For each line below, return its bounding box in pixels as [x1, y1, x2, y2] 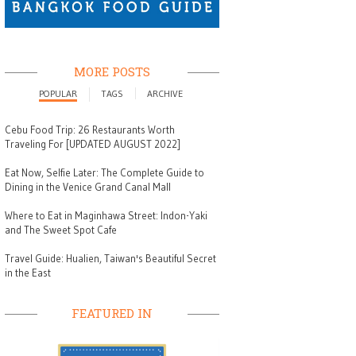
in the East [5, 266, 51, 280]
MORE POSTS [74, 63, 150, 79]
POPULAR [38, 87, 77, 100]
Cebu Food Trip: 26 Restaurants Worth [5, 122, 175, 136]
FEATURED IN [72, 304, 153, 321]
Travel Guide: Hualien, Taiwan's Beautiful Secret [5, 252, 216, 265]
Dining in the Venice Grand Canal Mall [5, 180, 171, 193]
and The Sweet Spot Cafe [5, 223, 117, 237]
